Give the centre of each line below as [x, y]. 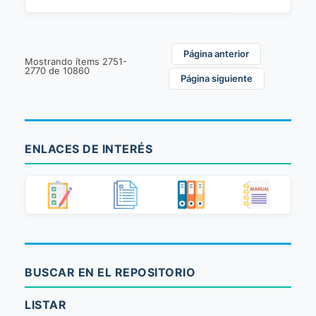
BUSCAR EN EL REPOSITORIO [110, 272]
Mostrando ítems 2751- [76, 61]
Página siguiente [216, 78]
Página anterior [217, 54]
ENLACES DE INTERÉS [89, 149]
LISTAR [45, 305]
